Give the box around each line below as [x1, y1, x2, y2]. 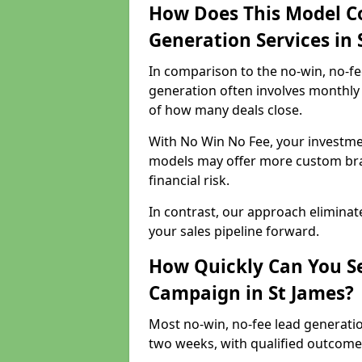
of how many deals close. [149, 101, 302, 119]
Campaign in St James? [149, 280, 354, 305]
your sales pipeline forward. [149, 222, 319, 240]
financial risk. [149, 171, 233, 189]
